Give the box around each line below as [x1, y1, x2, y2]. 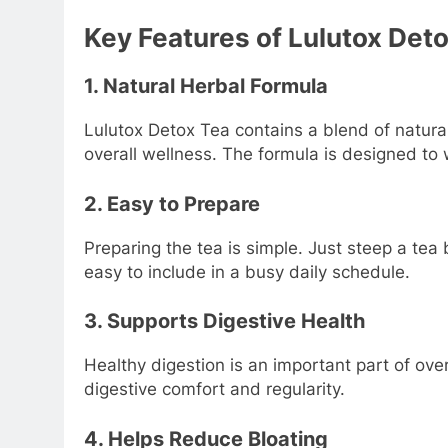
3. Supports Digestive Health [84, 309, 365, 334]
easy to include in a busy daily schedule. [84, 261, 410, 282]
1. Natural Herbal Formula [84, 74, 328, 99]
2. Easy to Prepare [84, 191, 260, 216]
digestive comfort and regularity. [84, 379, 345, 400]
